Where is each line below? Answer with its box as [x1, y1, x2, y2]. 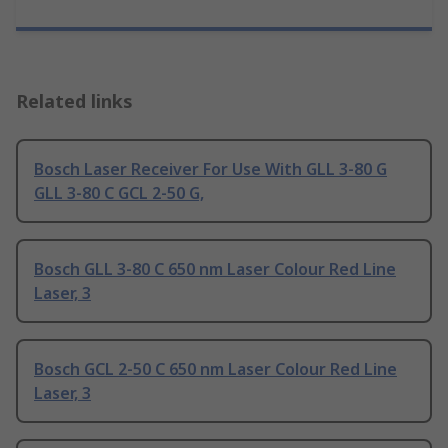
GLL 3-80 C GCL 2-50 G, [34, 182, 204, 205]
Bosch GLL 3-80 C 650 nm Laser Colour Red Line [34, 258, 396, 281]
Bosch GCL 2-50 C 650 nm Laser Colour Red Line [34, 358, 397, 381]
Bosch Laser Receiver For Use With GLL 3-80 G [34, 158, 387, 181]
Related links [16, 89, 133, 114]
